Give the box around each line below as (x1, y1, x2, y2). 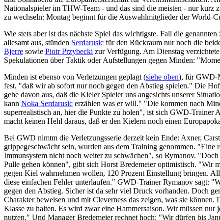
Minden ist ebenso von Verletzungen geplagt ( (4, 72, 146, 81)
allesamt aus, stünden (4, 38, 71, 47)
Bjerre (4, 47, 23, 55)
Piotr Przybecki (45, 47, 93, 55)
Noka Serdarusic (21, 99, 73, 108)
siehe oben (146, 72, 179, 81)
